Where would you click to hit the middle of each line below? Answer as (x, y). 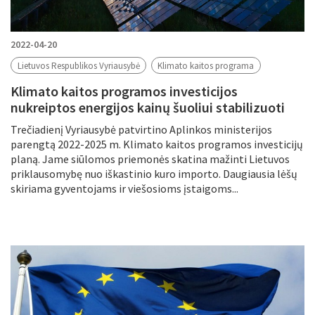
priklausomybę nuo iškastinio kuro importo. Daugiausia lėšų (154, 174)
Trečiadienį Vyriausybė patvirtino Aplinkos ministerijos (141, 130)
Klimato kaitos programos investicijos (124, 91)
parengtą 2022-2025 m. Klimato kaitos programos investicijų (157, 144)
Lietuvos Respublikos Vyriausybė (78, 65)
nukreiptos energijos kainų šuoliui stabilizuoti (148, 108)
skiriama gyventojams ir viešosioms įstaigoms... (124, 189)
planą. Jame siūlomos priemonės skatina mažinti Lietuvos (150, 159)
